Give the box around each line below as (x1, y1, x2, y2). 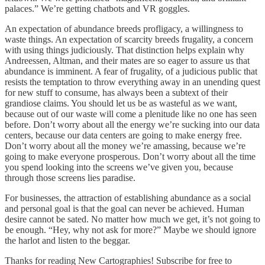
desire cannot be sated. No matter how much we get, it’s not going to (5, 214, 260, 224)
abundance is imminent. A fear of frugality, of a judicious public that (5, 66, 257, 76)
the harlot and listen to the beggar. (5, 235, 130, 245)
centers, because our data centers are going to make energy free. (5, 130, 242, 140)
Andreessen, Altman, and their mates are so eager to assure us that (5, 55, 250, 66)
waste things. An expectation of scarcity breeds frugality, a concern (5, 34, 253, 44)
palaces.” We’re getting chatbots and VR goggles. (5, 3, 190, 14)
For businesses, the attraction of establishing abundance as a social (5, 192, 251, 203)
